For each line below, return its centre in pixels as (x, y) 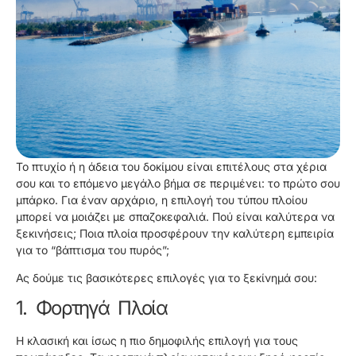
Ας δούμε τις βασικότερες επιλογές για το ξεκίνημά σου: (166, 278)
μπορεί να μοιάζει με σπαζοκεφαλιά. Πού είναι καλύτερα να (175, 216)
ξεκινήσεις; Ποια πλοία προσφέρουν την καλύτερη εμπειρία (175, 233)
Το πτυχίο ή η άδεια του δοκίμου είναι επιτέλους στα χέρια (171, 166)
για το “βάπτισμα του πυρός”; (93, 250)
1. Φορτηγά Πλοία (91, 308)
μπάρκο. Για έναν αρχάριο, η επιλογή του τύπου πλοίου (162, 199)
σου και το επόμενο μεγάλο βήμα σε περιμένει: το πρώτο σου (178, 183)
